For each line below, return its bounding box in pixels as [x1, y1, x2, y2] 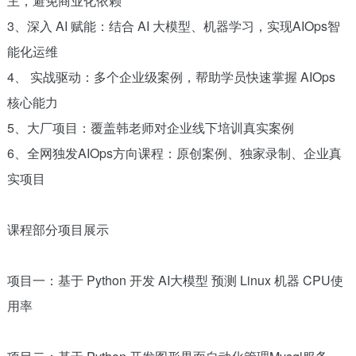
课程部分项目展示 [6, 219, 109, 238]
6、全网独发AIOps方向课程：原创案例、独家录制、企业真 [6, 143, 342, 162]
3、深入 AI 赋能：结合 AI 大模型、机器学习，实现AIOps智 [6, 16, 340, 35]
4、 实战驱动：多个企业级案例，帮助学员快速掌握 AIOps [6, 67, 335, 86]
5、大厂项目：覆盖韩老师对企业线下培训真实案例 [6, 118, 294, 137]
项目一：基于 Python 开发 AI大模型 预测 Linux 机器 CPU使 [6, 270, 343, 289]
